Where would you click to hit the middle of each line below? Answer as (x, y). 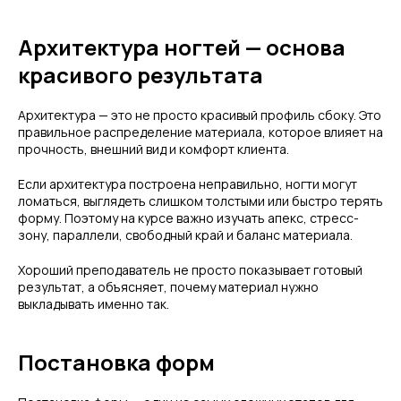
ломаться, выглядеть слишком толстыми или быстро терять (200, 201)
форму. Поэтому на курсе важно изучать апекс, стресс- (188, 218)
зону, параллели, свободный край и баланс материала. (185, 235)
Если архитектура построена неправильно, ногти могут (188, 184)
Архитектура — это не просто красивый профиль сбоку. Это (200, 115)
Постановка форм (116, 362)
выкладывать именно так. (94, 304)
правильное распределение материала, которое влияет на (200, 132)
